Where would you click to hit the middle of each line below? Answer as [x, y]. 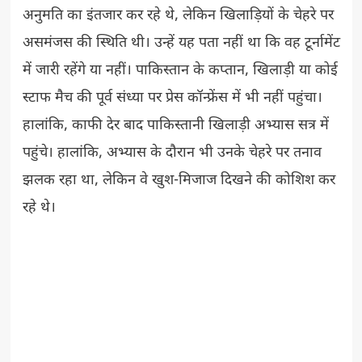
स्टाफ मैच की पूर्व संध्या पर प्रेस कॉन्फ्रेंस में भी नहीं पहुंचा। [172, 99]
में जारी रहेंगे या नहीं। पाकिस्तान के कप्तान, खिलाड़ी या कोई [180, 71]
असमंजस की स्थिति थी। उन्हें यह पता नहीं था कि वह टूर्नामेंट [181, 44]
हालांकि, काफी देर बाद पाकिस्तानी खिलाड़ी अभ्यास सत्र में [175, 126]
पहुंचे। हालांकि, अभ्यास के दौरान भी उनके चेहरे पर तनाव [172, 154]
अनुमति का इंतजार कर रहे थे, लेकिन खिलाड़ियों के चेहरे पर [178, 16]
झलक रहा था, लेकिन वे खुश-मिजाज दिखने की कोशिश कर [179, 181]
